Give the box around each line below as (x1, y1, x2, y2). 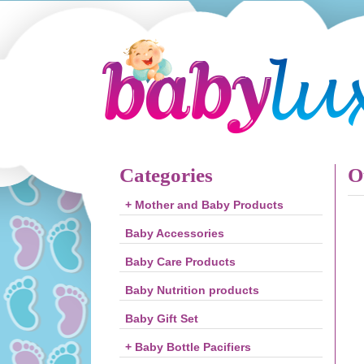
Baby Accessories (125, 227, 224, 240)
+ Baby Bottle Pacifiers (125, 340, 251, 353)
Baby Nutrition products (125, 284, 259, 297)
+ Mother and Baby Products (125, 198, 284, 211)
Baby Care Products (125, 255, 236, 268)
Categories (119, 164, 213, 186)
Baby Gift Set (125, 312, 198, 325)
